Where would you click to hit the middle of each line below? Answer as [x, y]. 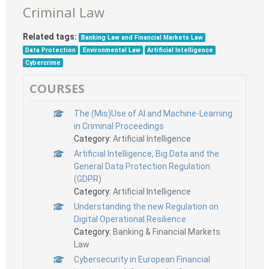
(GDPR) [87, 179]
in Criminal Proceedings [119, 126]
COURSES [57, 88]
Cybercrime [43, 62]
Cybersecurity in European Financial [142, 259]
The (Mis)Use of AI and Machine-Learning [153, 113]
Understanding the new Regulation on [146, 206]
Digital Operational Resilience [130, 219]
